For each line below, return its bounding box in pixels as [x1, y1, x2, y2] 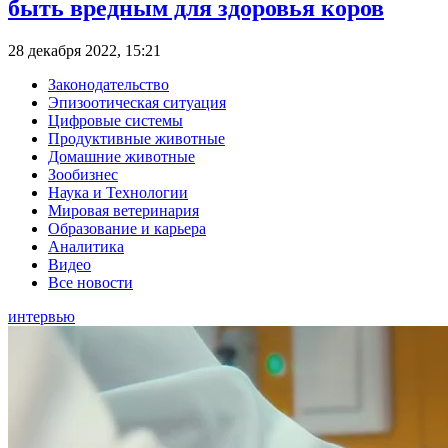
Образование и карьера [48, 220, 206, 238]
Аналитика [48, 238, 124, 256]
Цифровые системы [48, 112, 183, 130]
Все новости [48, 274, 133, 292]
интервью [8, 308, 75, 326]
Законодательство [48, 76, 169, 94]
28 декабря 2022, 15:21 [8, 42, 161, 60]
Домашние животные [48, 148, 195, 166]
